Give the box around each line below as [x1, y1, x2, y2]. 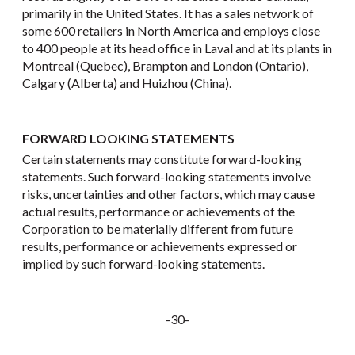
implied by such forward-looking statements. [22, 256, 265, 272]
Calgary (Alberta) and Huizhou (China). [22, 75, 231, 91]
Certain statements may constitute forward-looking [22, 151, 302, 167]
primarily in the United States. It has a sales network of [22, 6, 314, 21]
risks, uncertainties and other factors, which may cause [22, 186, 315, 202]
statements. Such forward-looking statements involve [22, 169, 311, 185]
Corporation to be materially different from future [22, 221, 293, 237]
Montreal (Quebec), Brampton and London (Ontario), [22, 58, 308, 74]
